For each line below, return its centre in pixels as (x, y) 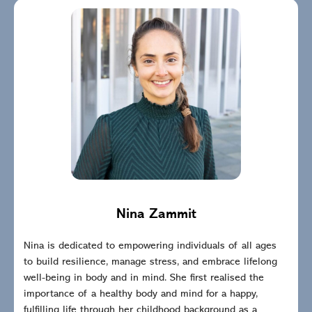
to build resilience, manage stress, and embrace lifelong (150, 263)
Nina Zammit (156, 215)
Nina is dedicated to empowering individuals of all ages (150, 247)
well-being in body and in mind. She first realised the (144, 279)
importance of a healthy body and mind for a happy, (141, 295)
